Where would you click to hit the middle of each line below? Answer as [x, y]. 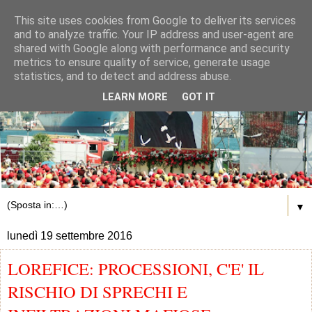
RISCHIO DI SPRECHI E [97, 291]
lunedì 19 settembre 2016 [70, 235]
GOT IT [198, 97]
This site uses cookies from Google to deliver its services [155, 21]
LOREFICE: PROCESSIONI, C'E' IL [136, 268]
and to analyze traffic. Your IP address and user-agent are [154, 34]
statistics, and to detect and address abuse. [123, 76]
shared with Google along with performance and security [152, 48]
